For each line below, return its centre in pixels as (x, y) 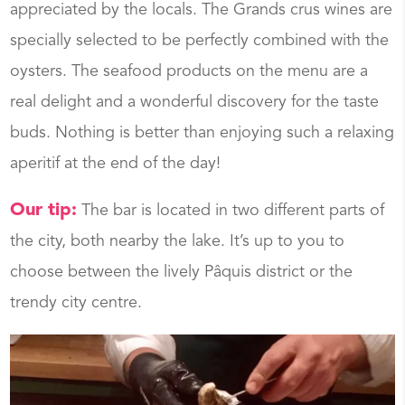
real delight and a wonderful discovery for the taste (195, 103)
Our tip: (44, 211)
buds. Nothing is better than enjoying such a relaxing (202, 133)
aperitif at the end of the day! (116, 164)
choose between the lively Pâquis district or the (182, 273)
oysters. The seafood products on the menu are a (189, 72)
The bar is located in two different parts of (231, 211)
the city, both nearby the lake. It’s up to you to (178, 242)
